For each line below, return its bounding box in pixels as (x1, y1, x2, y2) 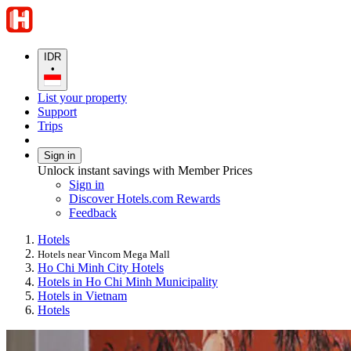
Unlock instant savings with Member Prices (38, 164, 252, 178)
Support (38, 105, 77, 119)
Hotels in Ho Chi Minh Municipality (38, 275, 218, 289)
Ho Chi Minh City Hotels (38, 261, 164, 275)
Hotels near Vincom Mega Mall (38, 248, 170, 261)
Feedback (69, 206, 117, 220)
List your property (38, 91, 127, 105)
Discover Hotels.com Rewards (69, 192, 220, 206)
